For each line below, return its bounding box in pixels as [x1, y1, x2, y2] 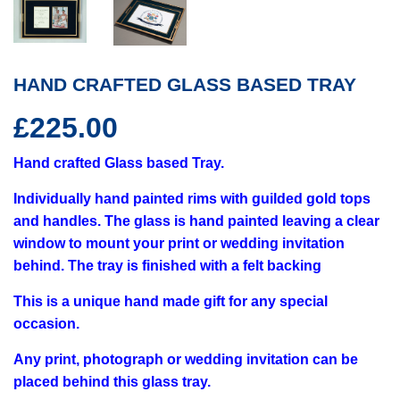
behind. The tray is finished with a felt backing [13, 258, 321, 274]
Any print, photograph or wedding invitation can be [13, 352, 358, 368]
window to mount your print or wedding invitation [13, 236, 345, 252]
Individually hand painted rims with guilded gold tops [13, 191, 371, 207]
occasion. [13, 316, 79, 332]
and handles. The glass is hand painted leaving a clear [13, 213, 379, 229]
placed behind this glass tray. [13, 374, 211, 390]
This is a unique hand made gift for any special [13, 294, 328, 310]
